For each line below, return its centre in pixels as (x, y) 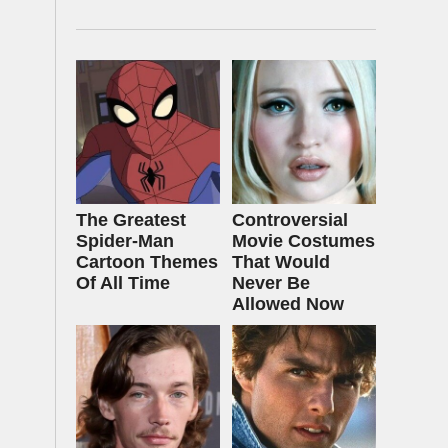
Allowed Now (288, 304)
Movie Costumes (303, 241)
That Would (281, 262)
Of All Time (123, 283)
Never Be (271, 283)
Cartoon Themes (147, 262)
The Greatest (131, 220)
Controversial (290, 220)
